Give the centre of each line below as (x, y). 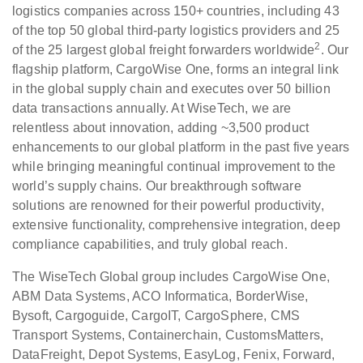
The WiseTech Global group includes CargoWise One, (171, 277)
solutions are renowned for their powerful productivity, (168, 205)
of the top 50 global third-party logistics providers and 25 (176, 30)
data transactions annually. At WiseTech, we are (152, 108)
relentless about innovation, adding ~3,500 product (161, 128)
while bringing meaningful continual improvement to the (174, 167)
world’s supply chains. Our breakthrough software (157, 186)
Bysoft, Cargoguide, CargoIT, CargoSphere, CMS (156, 316)
